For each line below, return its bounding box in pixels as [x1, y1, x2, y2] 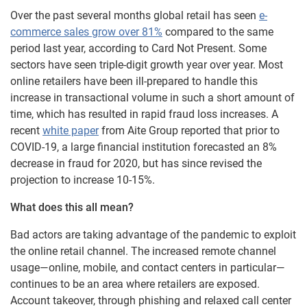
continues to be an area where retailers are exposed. [10, 277, 260, 291]
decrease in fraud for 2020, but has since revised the [10, 156, 262, 170]
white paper [42, 123, 99, 137]
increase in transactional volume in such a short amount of [10, 90, 295, 104]
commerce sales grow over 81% [10, 25, 162, 38]
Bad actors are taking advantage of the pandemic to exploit [10, 228, 296, 241]
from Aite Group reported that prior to [99, 123, 280, 137]
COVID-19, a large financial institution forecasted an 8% [10, 140, 277, 153]
